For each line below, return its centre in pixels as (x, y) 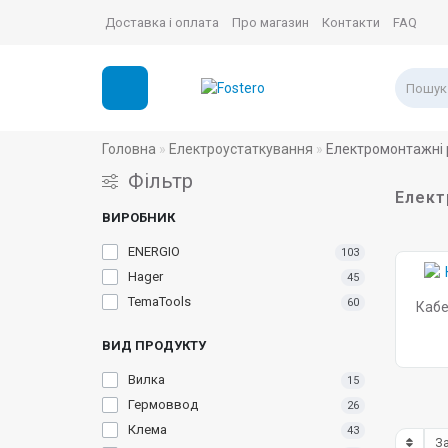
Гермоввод (163, 404)
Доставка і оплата (162, 22)
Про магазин (270, 22)
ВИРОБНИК (138, 217)
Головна (129, 149)
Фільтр (160, 181)
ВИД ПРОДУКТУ (154, 345)
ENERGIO (154, 251)
